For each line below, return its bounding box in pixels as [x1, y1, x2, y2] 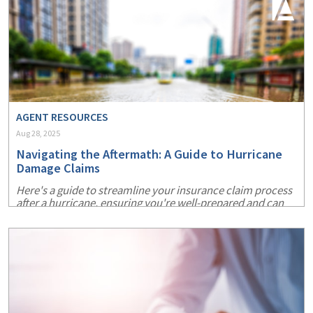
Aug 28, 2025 [16, 127, 60, 138]
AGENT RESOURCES [16, 109, 108, 124]
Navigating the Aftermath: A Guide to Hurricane [16, 145, 282, 162]
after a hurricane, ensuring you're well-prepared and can [16, 194, 284, 210]
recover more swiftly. [16, 207, 117, 223]
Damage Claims [16, 159, 100, 176]
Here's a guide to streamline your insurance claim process [16, 182, 292, 198]
